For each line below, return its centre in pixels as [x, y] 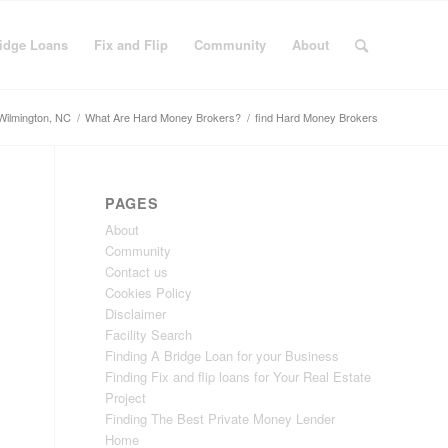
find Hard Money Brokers [316, 117]
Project [126, 397]
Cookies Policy [149, 292]
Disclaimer [136, 313]
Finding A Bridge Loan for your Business [222, 355]
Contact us [137, 271]
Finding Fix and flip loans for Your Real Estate [238, 376]
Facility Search [149, 334]
